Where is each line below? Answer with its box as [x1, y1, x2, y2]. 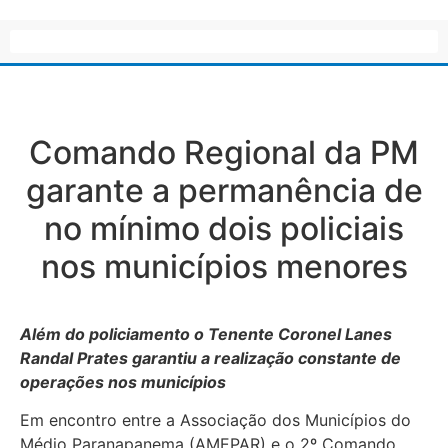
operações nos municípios [20, 371, 226, 392]
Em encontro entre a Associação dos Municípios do [20, 409, 411, 430]
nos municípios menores [40, 246, 408, 286]
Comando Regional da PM [29, 132, 419, 172]
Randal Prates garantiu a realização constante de [20, 347, 401, 368]
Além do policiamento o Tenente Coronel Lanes [20, 323, 392, 344]
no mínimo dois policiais [44, 208, 404, 248]
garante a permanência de [25, 170, 423, 210]
